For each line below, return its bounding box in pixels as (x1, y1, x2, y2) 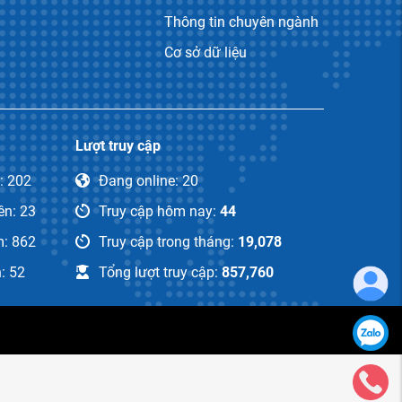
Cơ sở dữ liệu (163, 43, 247, 61)
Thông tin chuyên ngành (163, 13, 319, 31)
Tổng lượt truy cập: (98, 263, 218, 281)
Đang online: (98, 171, 179, 189)
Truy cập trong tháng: (98, 232, 234, 250)
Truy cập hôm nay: (98, 202, 216, 220)
